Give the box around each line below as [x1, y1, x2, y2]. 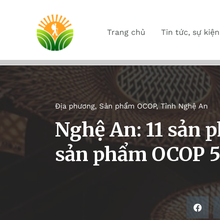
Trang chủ [107, 27, 145, 37]
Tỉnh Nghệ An [161, 102, 208, 110]
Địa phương [55, 102, 95, 110]
